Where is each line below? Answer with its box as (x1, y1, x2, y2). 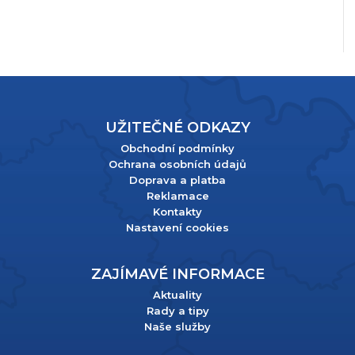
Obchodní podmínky (120, 142, 235, 155)
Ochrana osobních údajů (109, 158, 246, 171)
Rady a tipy (146, 304, 209, 318)
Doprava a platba (129, 174, 226, 187)
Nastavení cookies (126, 221, 229, 235)
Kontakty (153, 205, 202, 219)
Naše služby (144, 320, 211, 334)
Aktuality (153, 288, 202, 302)
